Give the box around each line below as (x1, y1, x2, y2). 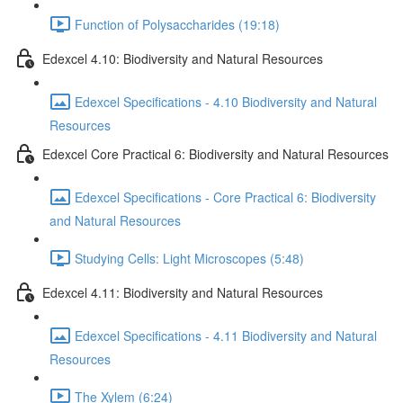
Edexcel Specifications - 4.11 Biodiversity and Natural (75, 326, 377, 345)
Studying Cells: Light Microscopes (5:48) (75, 248, 304, 267)
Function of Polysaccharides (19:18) (75, 14, 280, 33)
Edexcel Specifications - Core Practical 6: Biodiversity (75, 187, 376, 206)
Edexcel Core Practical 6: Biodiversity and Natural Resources (42, 144, 389, 163)
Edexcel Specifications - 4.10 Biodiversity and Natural (75, 92, 377, 111)
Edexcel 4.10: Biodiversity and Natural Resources (42, 49, 323, 67)
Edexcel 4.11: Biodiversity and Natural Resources (42, 282, 323, 301)
